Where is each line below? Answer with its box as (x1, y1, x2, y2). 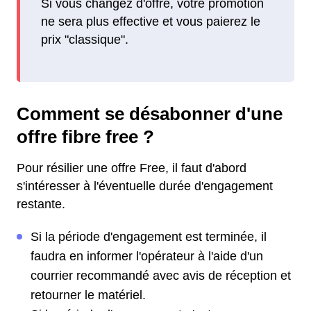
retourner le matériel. (31, 288, 146, 302)
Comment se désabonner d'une (17, 104, 283, 124)
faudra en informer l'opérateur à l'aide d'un (31, 249, 263, 263)
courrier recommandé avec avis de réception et (31, 269, 291, 283)
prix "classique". (41, 33, 128, 47)
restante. (17, 197, 65, 211)
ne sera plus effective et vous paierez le (41, 15, 260, 29)
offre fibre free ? (17, 127, 154, 146)
